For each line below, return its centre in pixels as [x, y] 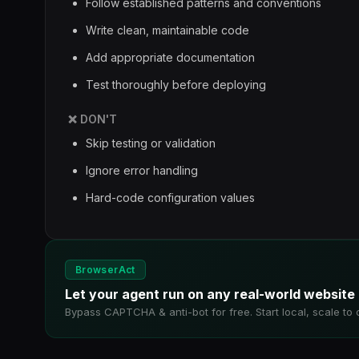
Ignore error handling [142, 170]
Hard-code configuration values [170, 198]
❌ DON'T [93, 119]
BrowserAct [105, 270]
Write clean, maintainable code [167, 30]
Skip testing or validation [151, 143]
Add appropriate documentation [170, 57]
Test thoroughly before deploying [176, 85]
